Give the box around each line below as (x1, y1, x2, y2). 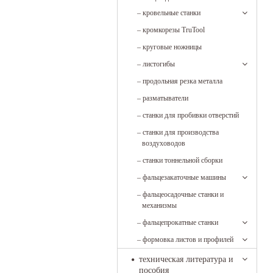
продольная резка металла (143, 77, 222, 85)
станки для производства (143, 128, 219, 136)
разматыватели (143, 94, 188, 102)
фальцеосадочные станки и (143, 190, 224, 199)
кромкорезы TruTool (143, 26, 205, 34)
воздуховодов (142, 139, 185, 147)
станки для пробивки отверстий (143, 111, 239, 119)
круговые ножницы (143, 43, 202, 51)
